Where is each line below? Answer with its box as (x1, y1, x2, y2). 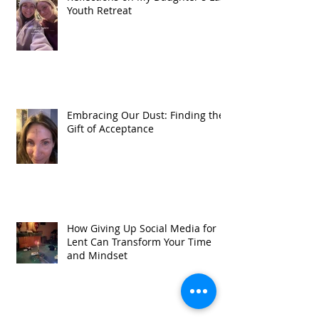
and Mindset (67, 249, 127, 263)
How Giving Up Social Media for (67, 221, 216, 236)
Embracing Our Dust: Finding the (67, 108, 224, 122)
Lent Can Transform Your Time (67, 235, 211, 249)
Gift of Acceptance (67, 122, 154, 136)
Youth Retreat (67, 4, 132, 18)
